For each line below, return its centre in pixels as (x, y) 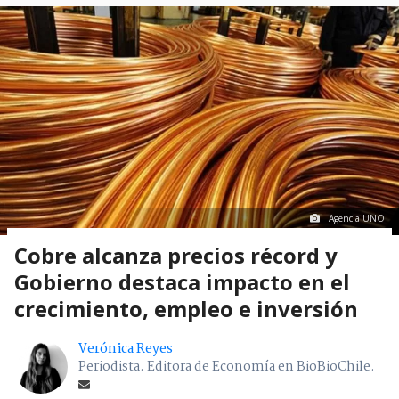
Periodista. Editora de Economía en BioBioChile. (227, 367)
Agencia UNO (357, 219)
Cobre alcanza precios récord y (176, 256)
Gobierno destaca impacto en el (182, 282)
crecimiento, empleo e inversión (186, 309)
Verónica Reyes (126, 350)
